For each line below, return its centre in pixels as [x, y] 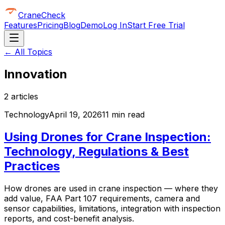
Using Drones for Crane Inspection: [107, 137]
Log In [115, 25]
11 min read [123, 114]
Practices [32, 166]
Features [21, 25]
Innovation [36, 74]
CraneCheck [42, 15]
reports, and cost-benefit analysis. [69, 218]
